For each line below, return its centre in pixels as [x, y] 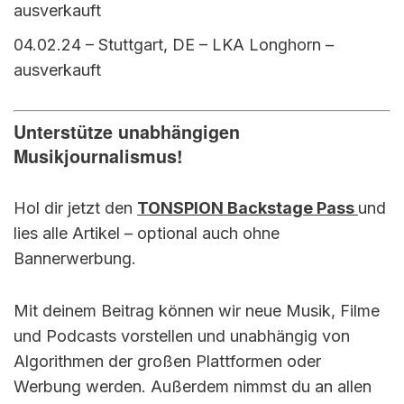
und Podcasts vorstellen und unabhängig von [182, 336]
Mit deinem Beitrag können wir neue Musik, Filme [197, 311]
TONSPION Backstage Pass [248, 208]
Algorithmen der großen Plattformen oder [167, 362]
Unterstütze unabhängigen [127, 132]
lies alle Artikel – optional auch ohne [147, 234]
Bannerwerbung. [75, 259]
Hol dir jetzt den [75, 208]
